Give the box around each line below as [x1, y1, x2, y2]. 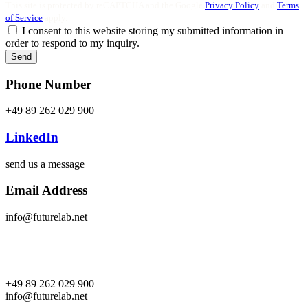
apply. [43, 12, 67, 23]
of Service [5, 12, 43, 23]
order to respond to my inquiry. [5, 36, 140, 49]
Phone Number [5, 76, 91, 91]
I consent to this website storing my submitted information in [22, 24, 283, 36]
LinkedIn [5, 129, 58, 144]
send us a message [5, 157, 85, 170]
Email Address [5, 183, 87, 198]
